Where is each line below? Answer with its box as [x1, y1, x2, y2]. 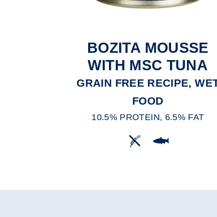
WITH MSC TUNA [88, 57, 208, 74]
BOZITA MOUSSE [87, 40, 209, 56]
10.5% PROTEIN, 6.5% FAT [92, 112, 204, 123]
